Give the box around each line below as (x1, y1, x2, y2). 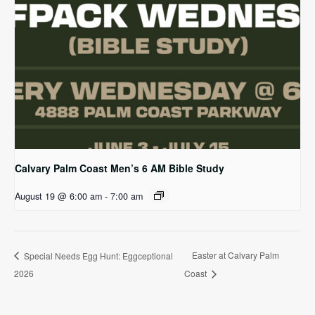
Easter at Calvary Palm (191, 249, 279, 262)
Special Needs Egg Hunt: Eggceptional (22, 249, 173, 262)
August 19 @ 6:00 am (15, 190, 102, 203)
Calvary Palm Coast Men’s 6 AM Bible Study (15, 161, 224, 176)
